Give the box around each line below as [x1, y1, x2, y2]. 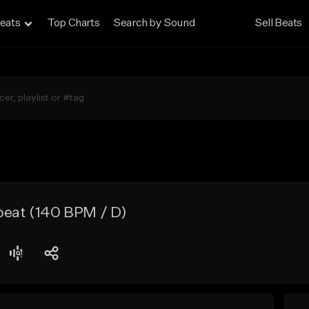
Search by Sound [113, 18, 195, 29]
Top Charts [47, 18, 100, 29]
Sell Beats [255, 18, 303, 29]
